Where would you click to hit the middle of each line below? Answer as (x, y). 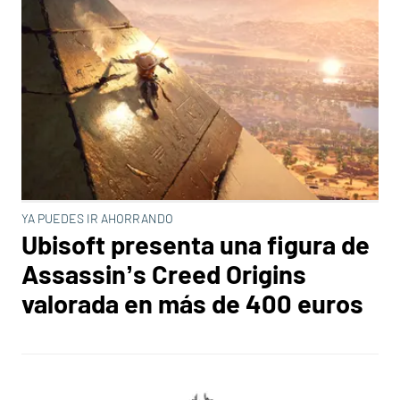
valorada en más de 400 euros (192, 303)
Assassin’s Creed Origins (164, 274)
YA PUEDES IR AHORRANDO (97, 218)
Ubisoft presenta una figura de (196, 244)
